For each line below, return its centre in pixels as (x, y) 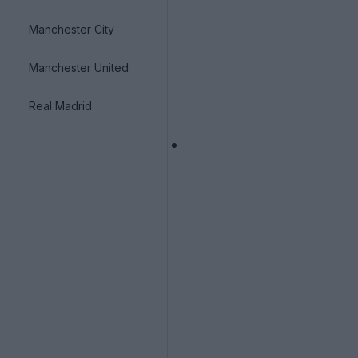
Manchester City (72, 29)
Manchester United (79, 67)
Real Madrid (60, 105)
